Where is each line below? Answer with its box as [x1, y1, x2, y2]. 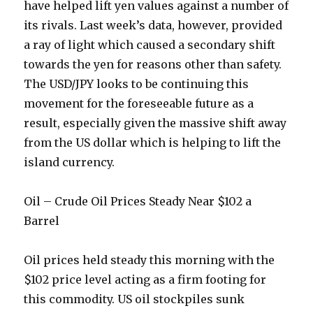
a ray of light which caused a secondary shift [24, 38, 276, 52]
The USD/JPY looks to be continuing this [24, 77, 249, 92]
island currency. [24, 155, 115, 170]
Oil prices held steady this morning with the [24, 253, 275, 268]
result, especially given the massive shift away [24, 116, 287, 131]
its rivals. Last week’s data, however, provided [24, 18, 283, 33]
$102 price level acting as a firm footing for [24, 272, 267, 287]
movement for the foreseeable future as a [24, 96, 254, 111]
